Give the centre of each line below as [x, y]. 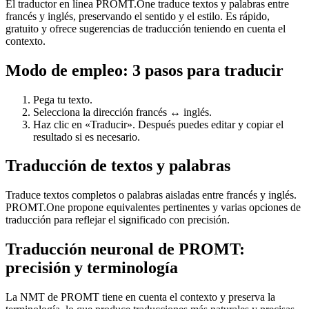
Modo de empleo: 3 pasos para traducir [144, 70]
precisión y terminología [92, 268]
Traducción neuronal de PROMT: [125, 249]
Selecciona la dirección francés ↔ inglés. [122, 112]
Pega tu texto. [63, 99]
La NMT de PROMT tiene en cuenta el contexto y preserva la [140, 297]
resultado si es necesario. [87, 137]
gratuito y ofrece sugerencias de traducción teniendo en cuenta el [146, 28]
